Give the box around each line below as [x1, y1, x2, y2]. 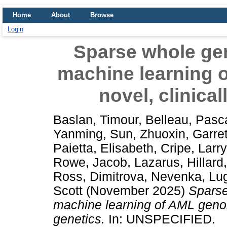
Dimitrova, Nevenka [90, 169, 202, 183]
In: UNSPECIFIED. [105, 212, 215, 226]
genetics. [53, 212, 105, 226]
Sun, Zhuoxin [110, 127, 185, 141]
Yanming [53, 127, 103, 141]
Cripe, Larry [161, 141, 226, 155]
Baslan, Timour [53, 112, 138, 127]
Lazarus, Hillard [134, 155, 223, 169]
